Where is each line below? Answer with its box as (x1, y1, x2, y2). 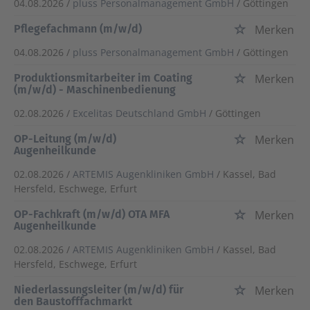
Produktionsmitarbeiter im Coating (14, 71, 192, 85)
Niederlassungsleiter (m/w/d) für (14, 283, 183, 297)
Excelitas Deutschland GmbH (73, 107, 206, 120)
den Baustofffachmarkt (14, 295, 132, 309)
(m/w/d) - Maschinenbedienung (14, 83, 176, 97)
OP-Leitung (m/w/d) (14, 132, 116, 146)
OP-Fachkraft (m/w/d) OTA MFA (14, 208, 170, 221)
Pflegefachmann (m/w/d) (14, 22, 142, 36)
